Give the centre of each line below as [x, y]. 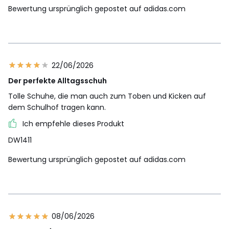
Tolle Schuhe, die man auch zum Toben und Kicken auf [107, 96]
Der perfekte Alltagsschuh [58, 81]
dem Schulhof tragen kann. [57, 108]
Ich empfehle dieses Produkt [73, 124]
